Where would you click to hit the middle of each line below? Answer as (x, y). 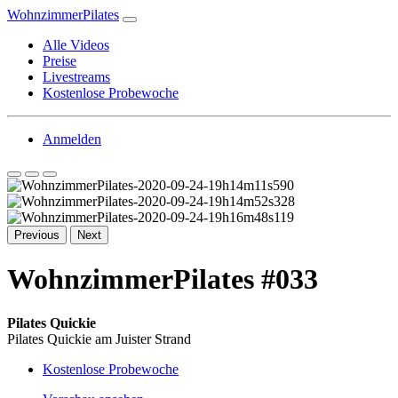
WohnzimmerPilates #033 (163, 279)
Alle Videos (76, 45)
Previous (37, 235)
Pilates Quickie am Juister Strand (99, 338)
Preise (60, 61)
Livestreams (76, 77)
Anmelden (72, 139)
